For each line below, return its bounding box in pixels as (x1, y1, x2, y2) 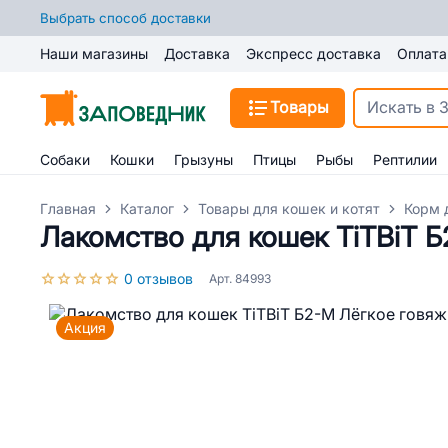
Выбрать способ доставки (40, 11, 211, 26)
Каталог (120, 201, 174, 217)
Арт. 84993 (209, 272, 271, 286)
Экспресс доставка (246, 46, 381, 62)
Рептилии (373, 152, 437, 168)
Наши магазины (40, 46, 148, 62)
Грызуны (174, 152, 233, 168)
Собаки (40, 152, 90, 168)
